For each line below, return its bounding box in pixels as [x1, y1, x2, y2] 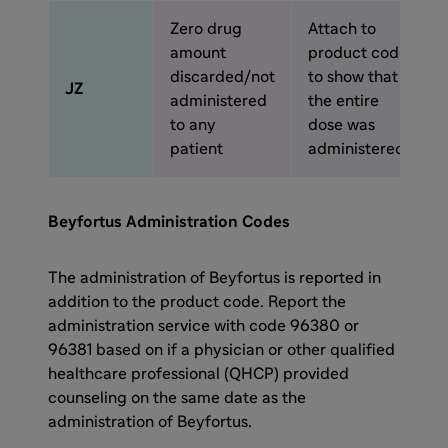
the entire [308, 93, 379, 109]
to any [170, 117, 216, 133]
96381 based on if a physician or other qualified [48, 342, 395, 358]
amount [170, 45, 226, 61]
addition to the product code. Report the [48, 294, 346, 310]
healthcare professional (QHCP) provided [48, 366, 349, 382]
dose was [308, 117, 375, 133]
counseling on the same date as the [48, 390, 306, 406]
